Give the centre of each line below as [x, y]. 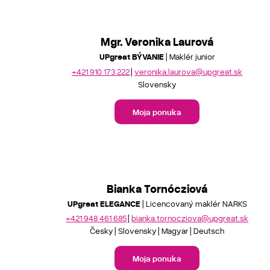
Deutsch [209, 231]
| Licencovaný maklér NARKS [193, 203]
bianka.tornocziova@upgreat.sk [190, 218]
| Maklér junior [189, 56]
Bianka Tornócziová [157, 188]
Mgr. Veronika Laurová [157, 41]
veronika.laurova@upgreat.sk [189, 71]
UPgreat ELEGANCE [104, 203]
